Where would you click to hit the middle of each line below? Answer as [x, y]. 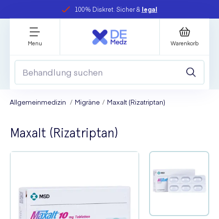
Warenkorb [185, 43]
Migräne [87, 102]
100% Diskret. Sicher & [108, 9]
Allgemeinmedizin [39, 102]
